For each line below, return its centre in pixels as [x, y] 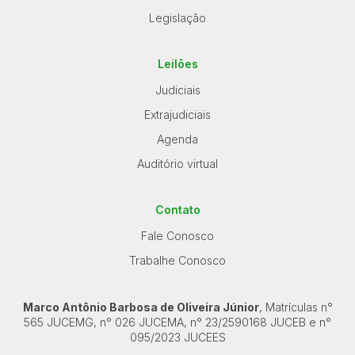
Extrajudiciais [177, 115]
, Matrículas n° [296, 307]
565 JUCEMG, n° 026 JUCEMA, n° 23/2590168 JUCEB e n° [177, 323]
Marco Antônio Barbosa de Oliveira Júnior [141, 307]
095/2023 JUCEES [177, 338]
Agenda [177, 139]
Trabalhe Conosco [177, 261]
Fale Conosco [177, 236]
